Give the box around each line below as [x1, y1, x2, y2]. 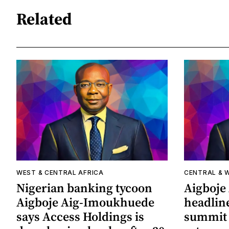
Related [16, 8, 72, 31]
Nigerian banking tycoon [16, 179, 152, 197]
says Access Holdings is [16, 208, 144, 225]
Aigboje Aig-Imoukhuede [16, 194, 154, 211]
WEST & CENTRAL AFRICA [16, 169, 104, 177]
